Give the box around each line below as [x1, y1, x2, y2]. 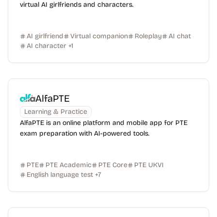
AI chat [169, 32, 191, 40]
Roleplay [135, 32, 162, 40]
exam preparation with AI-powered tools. [20, 129, 149, 138]
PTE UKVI [134, 161, 164, 169]
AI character [27, 42, 66, 50]
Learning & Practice [24, 108, 87, 116]
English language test [27, 170, 93, 179]
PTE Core [98, 161, 127, 169]
